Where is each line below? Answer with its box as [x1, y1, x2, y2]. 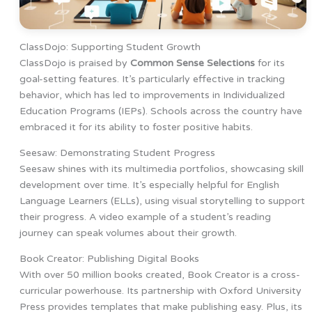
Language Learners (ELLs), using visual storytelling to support [19, 195, 305, 208]
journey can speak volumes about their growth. [19, 227, 237, 240]
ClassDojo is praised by [19, 57, 130, 70]
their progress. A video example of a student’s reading [19, 211, 271, 224]
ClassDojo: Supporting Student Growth [19, 41, 201, 54]
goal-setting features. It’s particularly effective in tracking [19, 73, 285, 86]
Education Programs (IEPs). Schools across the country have [19, 105, 302, 118]
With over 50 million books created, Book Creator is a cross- [19, 269, 300, 281]
